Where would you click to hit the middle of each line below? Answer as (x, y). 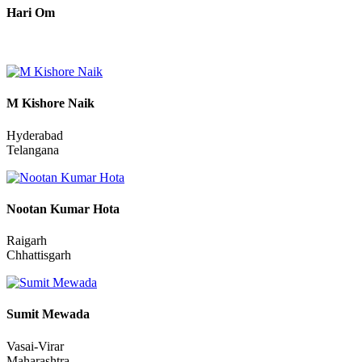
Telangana (33, 222)
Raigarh (27, 314)
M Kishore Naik (51, 176)
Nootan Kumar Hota (63, 281)
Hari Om (31, 85)
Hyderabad (35, 208)
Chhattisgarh (39, 328)
